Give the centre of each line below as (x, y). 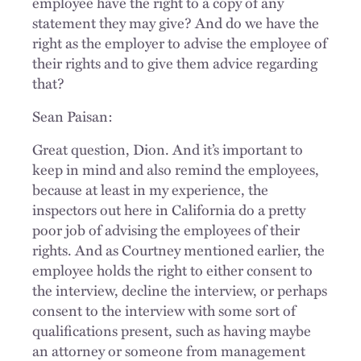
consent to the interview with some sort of (164, 310)
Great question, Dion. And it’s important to (168, 149)
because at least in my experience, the (150, 189)
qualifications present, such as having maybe (172, 330)
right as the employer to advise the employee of (180, 42)
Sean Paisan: (73, 116)
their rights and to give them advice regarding (175, 62)
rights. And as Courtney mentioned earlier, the (178, 249)
